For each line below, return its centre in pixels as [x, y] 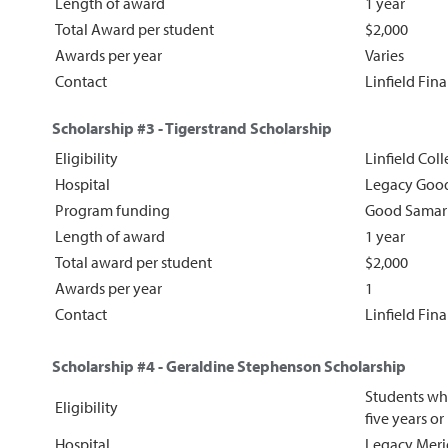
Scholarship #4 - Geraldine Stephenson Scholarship [229, 365]
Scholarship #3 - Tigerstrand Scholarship [192, 127]
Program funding [114, 209]
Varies [384, 54]
